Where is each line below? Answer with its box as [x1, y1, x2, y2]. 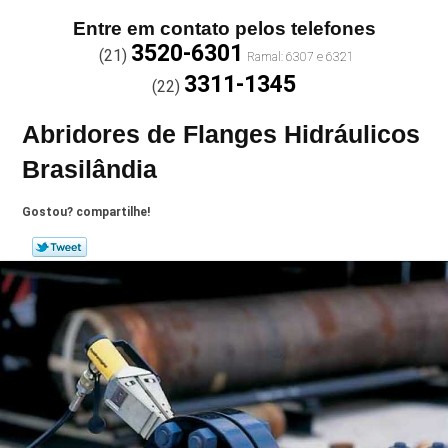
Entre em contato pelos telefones [72, 18, 376, 39]
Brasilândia [22, 155, 158, 183]
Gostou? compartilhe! [22, 205, 151, 219]
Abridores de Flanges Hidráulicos [22, 120, 421, 148]
